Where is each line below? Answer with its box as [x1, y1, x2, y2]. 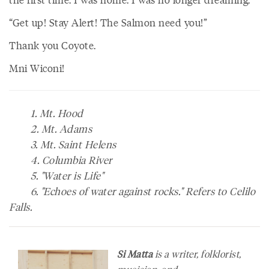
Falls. [9, 199, 32, 214]
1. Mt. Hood [9, 106, 83, 120]
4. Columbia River [9, 153, 112, 167]
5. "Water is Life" [9, 168, 103, 183]
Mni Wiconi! [9, 61, 67, 75]
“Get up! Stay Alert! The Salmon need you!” [9, 15, 210, 29]
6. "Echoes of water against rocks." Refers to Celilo [9, 184, 255, 198]
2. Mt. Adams [9, 121, 92, 136]
